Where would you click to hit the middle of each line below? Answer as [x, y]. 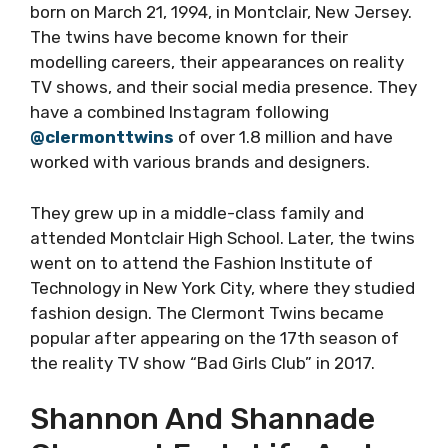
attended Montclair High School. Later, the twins [222, 237]
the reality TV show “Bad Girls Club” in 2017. [202, 362]
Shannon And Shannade [202, 419]
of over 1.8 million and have [283, 137]
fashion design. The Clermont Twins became [207, 312]
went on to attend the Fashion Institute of [201, 262]
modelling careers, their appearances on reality [217, 62]
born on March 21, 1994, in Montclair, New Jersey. [221, 12]
